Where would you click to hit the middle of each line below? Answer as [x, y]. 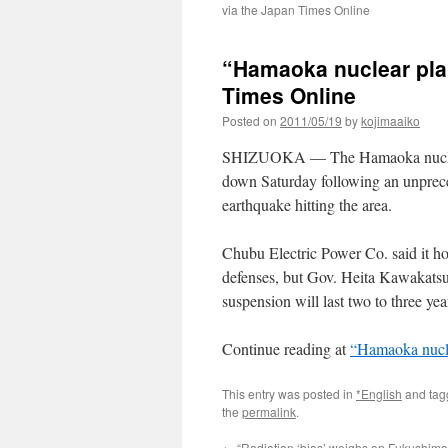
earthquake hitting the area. [307, 204]
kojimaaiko [390, 120]
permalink [269, 411]
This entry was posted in [289, 393]
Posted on [249, 120]
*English [379, 393]
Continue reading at [286, 348]
